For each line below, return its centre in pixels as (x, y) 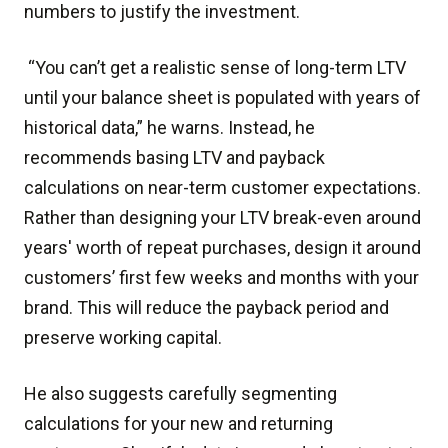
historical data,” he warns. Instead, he (169, 127)
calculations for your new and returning (178, 423)
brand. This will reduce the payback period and (206, 307)
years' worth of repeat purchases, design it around (222, 247)
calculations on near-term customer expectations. (222, 187)
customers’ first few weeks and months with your (221, 277)
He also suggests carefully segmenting (180, 393)
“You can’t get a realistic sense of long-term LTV (215, 67)
